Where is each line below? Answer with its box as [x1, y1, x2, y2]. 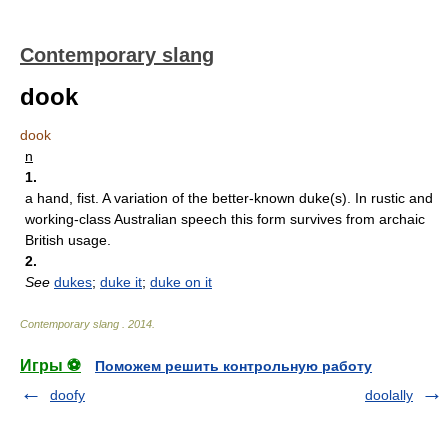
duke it [100, 274, 142, 290]
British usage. [25, 232, 111, 248]
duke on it [150, 274, 212, 290]
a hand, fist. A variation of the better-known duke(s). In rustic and [25, 190, 433, 206]
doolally [365, 387, 413, 403]
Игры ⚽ [20, 357, 81, 374]
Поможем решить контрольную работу [95, 358, 372, 374]
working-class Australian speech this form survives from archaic [25, 211, 425, 227]
